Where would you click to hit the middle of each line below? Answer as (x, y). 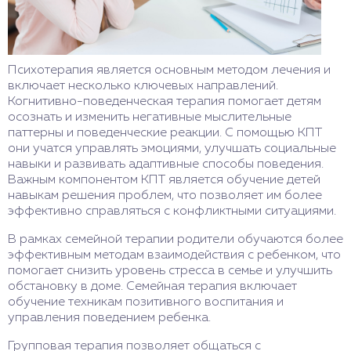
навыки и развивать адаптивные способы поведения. (166, 164)
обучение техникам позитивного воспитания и (146, 302)
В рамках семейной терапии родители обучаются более (175, 239)
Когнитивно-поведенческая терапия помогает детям (165, 101)
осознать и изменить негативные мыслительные (150, 117)
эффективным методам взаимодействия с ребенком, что (174, 255)
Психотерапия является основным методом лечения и (169, 70)
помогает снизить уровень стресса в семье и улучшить (170, 271)
